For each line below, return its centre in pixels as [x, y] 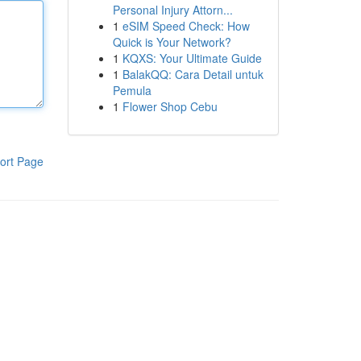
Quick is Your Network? [172, 42]
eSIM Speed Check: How [186, 26]
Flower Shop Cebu [170, 106]
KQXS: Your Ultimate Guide [192, 58]
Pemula [132, 90]
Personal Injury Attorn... [172, 10]
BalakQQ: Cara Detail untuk [193, 74]
